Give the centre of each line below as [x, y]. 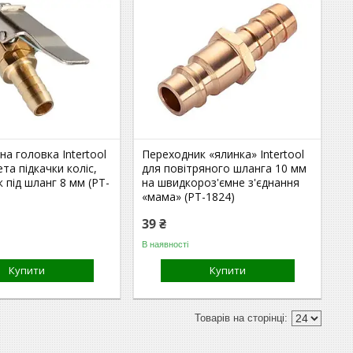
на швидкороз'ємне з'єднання [221, 182]
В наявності [165, 244]
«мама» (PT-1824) [189, 197]
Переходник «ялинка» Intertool [223, 154]
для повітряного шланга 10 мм [225, 168]
